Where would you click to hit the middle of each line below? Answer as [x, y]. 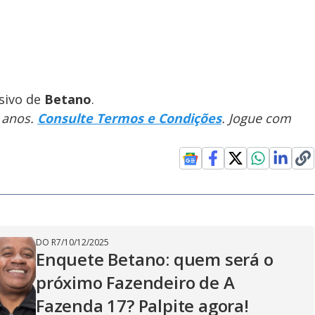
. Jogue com [256, 118]
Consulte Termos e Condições [129, 118]
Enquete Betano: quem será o [155, 259]
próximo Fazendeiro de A [135, 282]
